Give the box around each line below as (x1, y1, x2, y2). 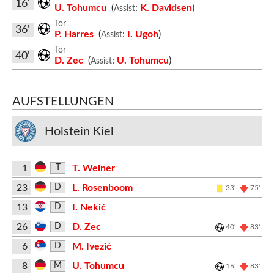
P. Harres (54, 29, 96, 39)
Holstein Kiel (44, 125, 114, 138)
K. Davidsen (139, 2, 192, 13)
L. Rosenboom (72, 182, 133, 193)
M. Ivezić (72, 241, 111, 251)
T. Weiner (72, 163, 115, 173)
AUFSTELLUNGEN (12, 95, 114, 108)
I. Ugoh (127, 29, 158, 39)
